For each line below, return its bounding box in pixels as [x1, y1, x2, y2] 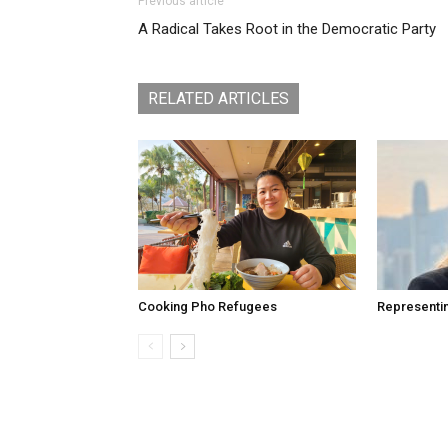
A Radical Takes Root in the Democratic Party [138, 20, 436, 38]
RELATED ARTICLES [148, 89, 289, 108]
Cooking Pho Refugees [138, 299, 277, 314]
